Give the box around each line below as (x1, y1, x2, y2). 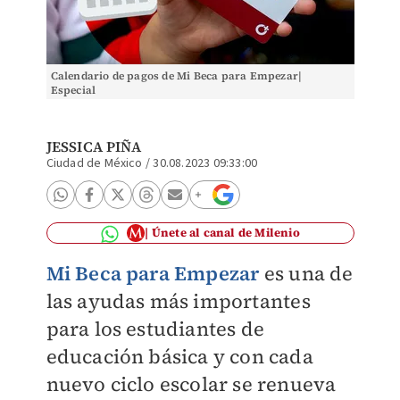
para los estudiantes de (46, 315, 265, 342)
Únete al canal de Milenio (151, 225, 300, 240)
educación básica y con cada (46, 343, 313, 370)
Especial (50, 83, 96, 97)
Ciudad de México (46, 154, 143, 172)
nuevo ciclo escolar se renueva (46, 371, 337, 397)
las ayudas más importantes (46, 287, 311, 314)
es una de (263, 260, 354, 287)
